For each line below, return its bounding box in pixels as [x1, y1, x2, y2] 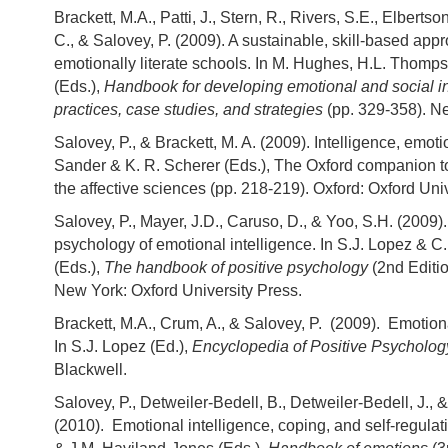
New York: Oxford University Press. [54, 282, 302, 300]
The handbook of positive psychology [104, 259, 368, 277]
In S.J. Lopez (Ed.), [54, 338, 192, 356]
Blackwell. [54, 361, 127, 379]
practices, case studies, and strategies [54, 101, 327, 119]
